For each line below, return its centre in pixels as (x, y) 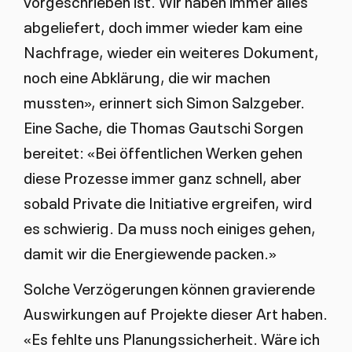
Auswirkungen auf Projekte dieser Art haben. (175, 312)
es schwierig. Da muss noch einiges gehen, (169, 227)
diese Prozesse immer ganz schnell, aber (162, 176)
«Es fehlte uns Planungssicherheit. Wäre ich (171, 337)
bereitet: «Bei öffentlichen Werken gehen (163, 151)
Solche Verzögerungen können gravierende (169, 287)
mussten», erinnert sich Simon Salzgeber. (164, 101)
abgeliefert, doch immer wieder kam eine (163, 26)
